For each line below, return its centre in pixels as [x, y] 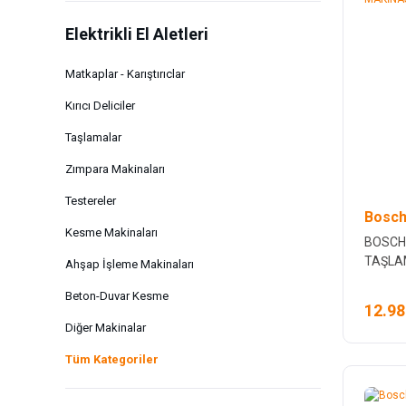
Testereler [91, 200]
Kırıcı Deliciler [100, 105]
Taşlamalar [93, 137]
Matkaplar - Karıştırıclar [125, 73]
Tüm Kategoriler [112, 359]
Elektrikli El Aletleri [137, 34]
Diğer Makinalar [106, 327]
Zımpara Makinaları [115, 169]
